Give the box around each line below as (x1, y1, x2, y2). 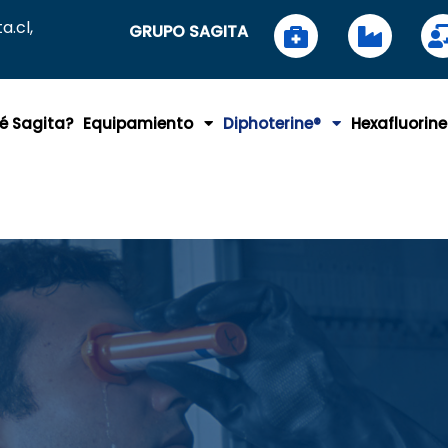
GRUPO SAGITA (128, 20, 248, 43)
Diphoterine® (223, 113, 322, 134)
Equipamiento (83, 113, 194, 134)
